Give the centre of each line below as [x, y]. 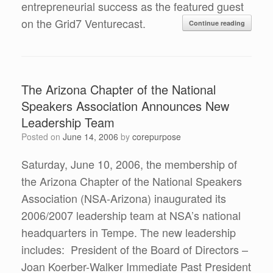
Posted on [45, 136]
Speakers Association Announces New [125, 106]
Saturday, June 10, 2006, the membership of [129, 164]
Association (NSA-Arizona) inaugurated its [124, 198]
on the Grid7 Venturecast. [83, 23]
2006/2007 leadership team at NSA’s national [131, 215]
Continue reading [217, 23]
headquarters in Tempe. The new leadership [129, 232]
